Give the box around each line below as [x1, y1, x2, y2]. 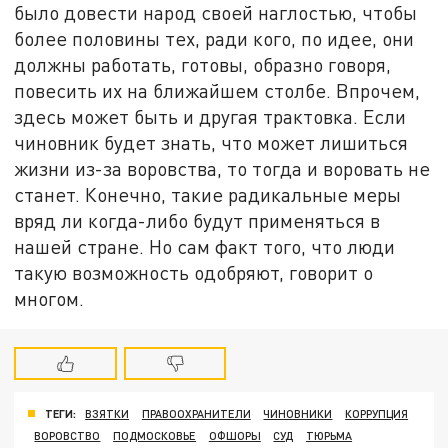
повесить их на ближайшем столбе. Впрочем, [14, 78, 421, 102]
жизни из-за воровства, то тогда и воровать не [14, 156, 431, 180]
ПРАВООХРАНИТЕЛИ [141, 406, 251, 420]
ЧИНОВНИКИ [263, 406, 333, 420]
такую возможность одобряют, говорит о [14, 260, 374, 284]
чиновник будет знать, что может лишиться [14, 130, 409, 154]
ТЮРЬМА [306, 428, 353, 442]
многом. [14, 286, 85, 310]
